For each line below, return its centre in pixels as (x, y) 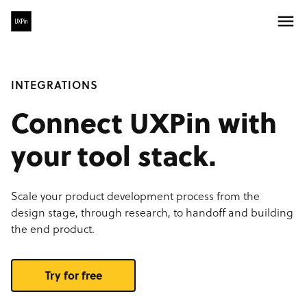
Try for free (73, 275)
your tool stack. (113, 155)
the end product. (53, 229)
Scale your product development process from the (135, 196)
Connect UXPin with (144, 122)
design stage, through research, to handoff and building (152, 212)
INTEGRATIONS (54, 85)
